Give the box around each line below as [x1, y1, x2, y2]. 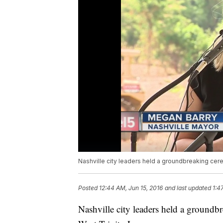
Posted [78, 184, 99, 192]
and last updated [165, 184, 211, 192]
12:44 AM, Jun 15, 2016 [99, 184, 163, 192]
